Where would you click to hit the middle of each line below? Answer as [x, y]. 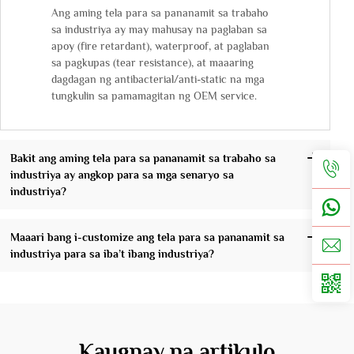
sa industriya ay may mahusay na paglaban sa [159, 30]
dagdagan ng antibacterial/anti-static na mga [158, 79]
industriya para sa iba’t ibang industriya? [112, 253]
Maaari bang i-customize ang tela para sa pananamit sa [147, 237]
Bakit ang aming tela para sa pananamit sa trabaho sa [143, 158]
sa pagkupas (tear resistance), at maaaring [153, 63]
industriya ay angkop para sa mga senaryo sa [122, 174]
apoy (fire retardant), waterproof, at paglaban [160, 46]
